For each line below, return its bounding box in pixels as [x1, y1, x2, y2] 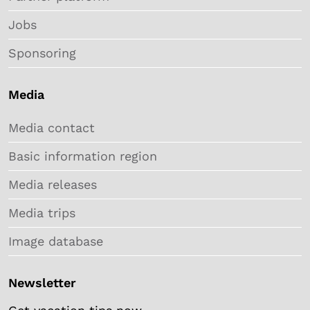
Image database [8, 233, 103, 248]
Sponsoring [8, 45, 76, 60]
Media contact [8, 120, 95, 135]
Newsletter [8, 275, 76, 290]
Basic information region [8, 148, 157, 163]
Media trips [8, 205, 75, 220]
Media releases [8, 176, 97, 192]
